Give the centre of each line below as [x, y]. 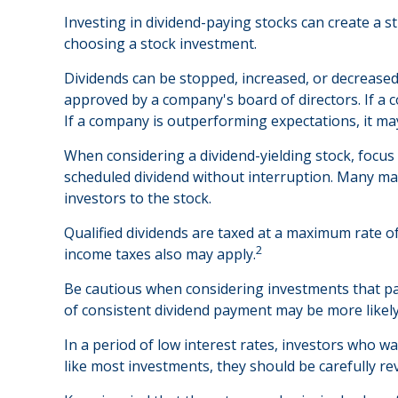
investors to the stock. [138, 199]
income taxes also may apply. [160, 255]
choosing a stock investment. [160, 44]
